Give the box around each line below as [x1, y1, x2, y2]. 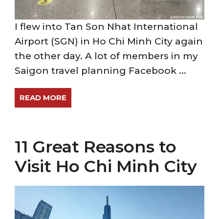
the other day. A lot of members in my [15, 50, 198, 62]
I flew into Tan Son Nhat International [15, 21, 198, 32]
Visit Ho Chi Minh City [15, 156, 197, 176]
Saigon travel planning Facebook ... [15, 65, 186, 76]
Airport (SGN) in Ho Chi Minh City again [15, 36, 203, 47]
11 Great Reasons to [15, 136, 176, 157]
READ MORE [20, 93, 66, 102]
